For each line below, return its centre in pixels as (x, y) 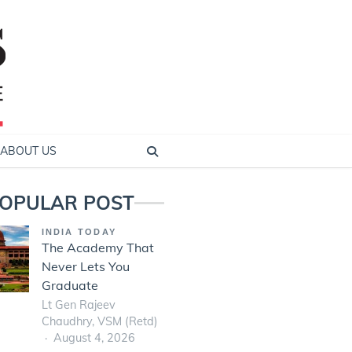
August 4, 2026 (94, 337)
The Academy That (97, 247)
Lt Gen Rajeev (78, 304)
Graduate (70, 285)
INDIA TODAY (79, 232)
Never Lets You (85, 266)
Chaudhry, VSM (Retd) (99, 321)
